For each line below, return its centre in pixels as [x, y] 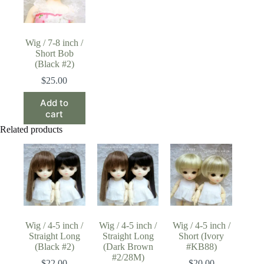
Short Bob [54, 54]
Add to [55, 103]
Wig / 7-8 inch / [55, 43]
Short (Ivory [202, 236]
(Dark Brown [128, 246]
